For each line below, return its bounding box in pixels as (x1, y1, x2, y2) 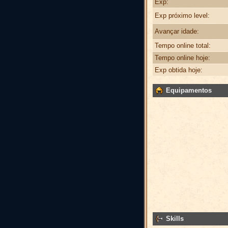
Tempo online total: (155, 42, 211, 49)
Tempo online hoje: (155, 54, 210, 62)
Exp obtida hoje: (155, 66, 203, 74)
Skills (164, 214, 184, 222)
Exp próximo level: (155, 12, 210, 19)
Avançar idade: (155, 27, 199, 35)
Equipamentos (164, 86, 212, 94)
